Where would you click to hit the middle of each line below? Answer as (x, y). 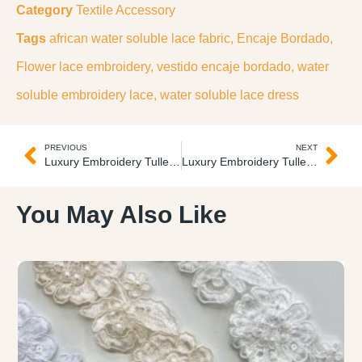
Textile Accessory (126, 10)
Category (44, 10)
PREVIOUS (66, 147)
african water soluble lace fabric (140, 38)
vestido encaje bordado (224, 66)
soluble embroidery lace (85, 95)
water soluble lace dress (229, 95)
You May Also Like (122, 214)
